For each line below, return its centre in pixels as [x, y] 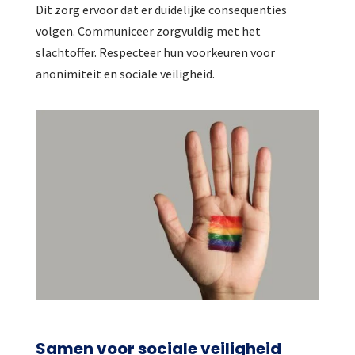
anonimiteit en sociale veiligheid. [125, 74]
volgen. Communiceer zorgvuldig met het [148, 31]
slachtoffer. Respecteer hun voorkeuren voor [155, 53]
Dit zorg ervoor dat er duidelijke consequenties [161, 10]
